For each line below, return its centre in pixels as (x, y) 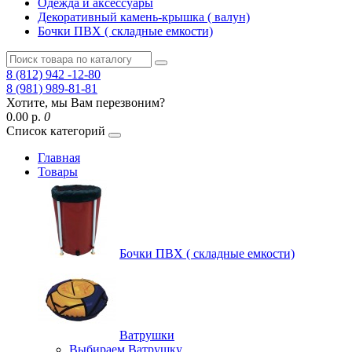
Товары (58, 172)
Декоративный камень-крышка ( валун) (144, 17)
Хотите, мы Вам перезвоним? (86, 103)
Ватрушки (147, 335)
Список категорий (56, 131)
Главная (59, 158)
